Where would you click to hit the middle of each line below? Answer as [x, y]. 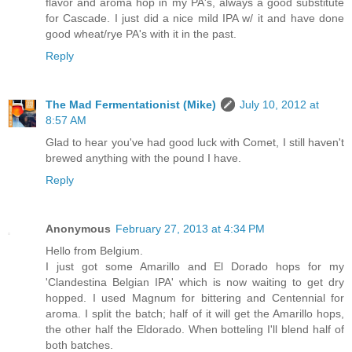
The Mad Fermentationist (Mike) [131, 105]
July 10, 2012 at [279, 105]
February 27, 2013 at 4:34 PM [190, 229]
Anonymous [78, 229]
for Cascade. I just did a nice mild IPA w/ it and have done [195, 18]
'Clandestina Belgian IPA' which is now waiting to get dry [195, 282]
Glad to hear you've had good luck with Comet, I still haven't [195, 143]
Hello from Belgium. [94, 251]
